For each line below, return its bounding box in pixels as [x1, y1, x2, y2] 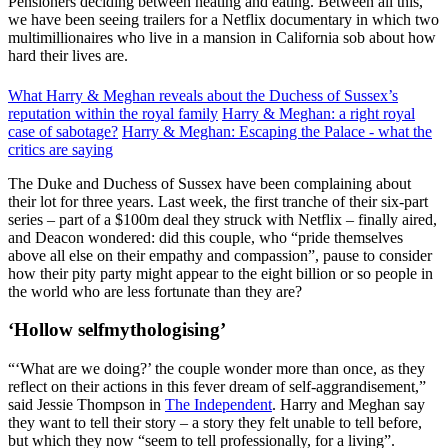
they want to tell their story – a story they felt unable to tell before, [8, 414, 422, 432]
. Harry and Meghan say [272, 396, 425, 414]
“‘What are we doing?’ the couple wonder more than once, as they [8, 360, 425, 378]
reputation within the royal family [8, 104, 218, 122]
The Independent [165, 396, 272, 414]
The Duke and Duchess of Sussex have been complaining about [8, 174, 411, 192]
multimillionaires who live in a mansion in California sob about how [8, 28, 436, 46]
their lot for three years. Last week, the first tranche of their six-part [8, 192, 428, 210]
